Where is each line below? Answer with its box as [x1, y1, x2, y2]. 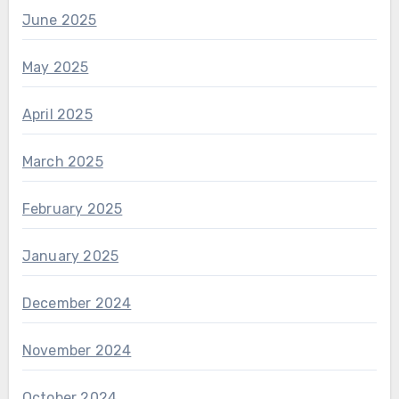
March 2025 [21, 153, 103, 171]
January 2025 [21, 248, 119, 265]
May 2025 [21, 59, 89, 77]
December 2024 [21, 295, 132, 313]
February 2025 [21, 200, 123, 218]
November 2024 [21, 342, 132, 360]
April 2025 [21, 106, 93, 124]
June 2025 [21, 12, 97, 29]
